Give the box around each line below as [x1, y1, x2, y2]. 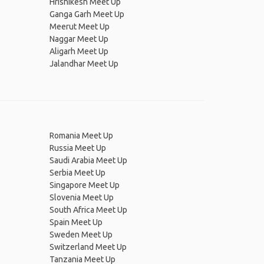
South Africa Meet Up [49, 205, 127, 214]
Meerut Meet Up [49, 22, 110, 31]
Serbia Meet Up [49, 168, 105, 177]
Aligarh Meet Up [49, 47, 108, 56]
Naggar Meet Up [49, 34, 108, 44]
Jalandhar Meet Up [49, 59, 118, 68]
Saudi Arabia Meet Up [49, 156, 127, 165]
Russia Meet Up [49, 143, 106, 153]
